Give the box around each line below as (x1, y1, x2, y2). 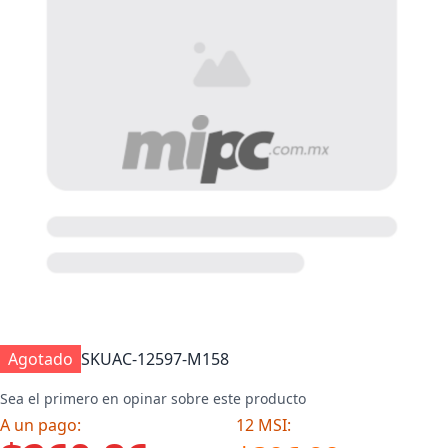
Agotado (8, 348, 73, 370)
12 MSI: (236, 414, 291, 436)
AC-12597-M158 (112, 348, 229, 370)
